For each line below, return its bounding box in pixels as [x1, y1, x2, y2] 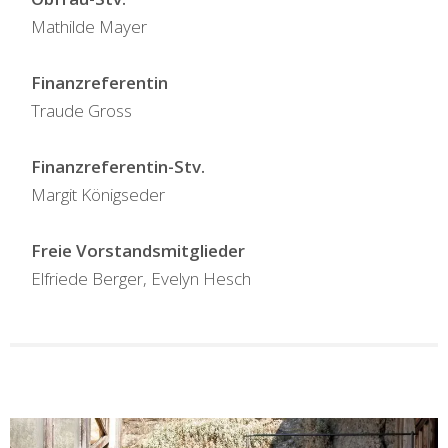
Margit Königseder [31, 183, 166, 207]
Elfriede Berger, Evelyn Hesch [31, 267, 256, 291]
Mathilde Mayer [31, 15, 148, 39]
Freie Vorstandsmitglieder [31, 239, 246, 263]
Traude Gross [31, 99, 133, 123]
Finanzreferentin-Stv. [31, 155, 206, 179]
